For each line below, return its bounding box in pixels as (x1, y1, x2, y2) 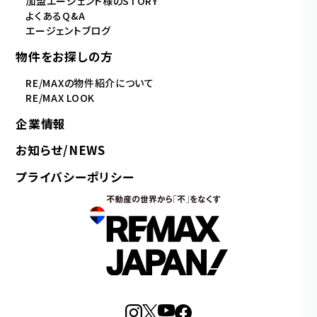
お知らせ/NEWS (16, 142, 105, 159)
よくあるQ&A (25, 8, 86, 23)
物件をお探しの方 (16, 47, 113, 65)
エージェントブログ (25, 23, 111, 38)
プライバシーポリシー (16, 168, 134, 185)
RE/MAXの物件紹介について (25, 75, 154, 90)
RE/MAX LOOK (25, 90, 96, 105)
